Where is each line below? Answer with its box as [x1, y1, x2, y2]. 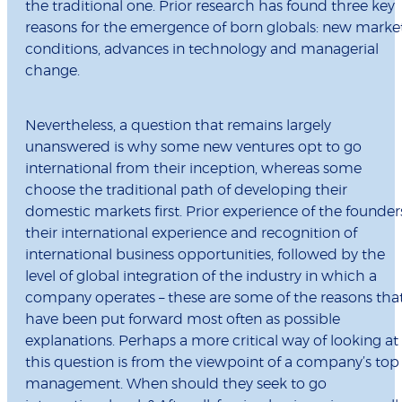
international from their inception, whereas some [25, 162, 362, 177]
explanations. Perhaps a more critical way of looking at [25, 334, 398, 349]
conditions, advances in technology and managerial [25, 42, 379, 57]
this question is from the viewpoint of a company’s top [25, 355, 399, 371]
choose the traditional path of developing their [25, 183, 347, 198]
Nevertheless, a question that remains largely [25, 118, 331, 134]
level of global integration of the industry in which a [25, 269, 377, 284]
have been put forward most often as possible [25, 312, 340, 328]
